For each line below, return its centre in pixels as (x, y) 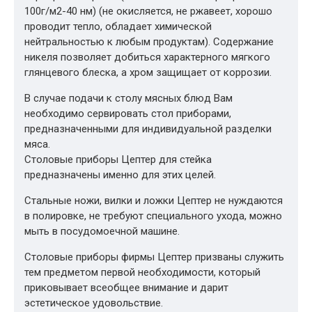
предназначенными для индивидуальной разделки (148, 129)
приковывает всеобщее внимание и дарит (126, 288)
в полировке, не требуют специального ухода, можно (153, 216)
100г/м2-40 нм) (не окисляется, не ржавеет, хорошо (148, 11)
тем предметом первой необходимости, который (142, 272)
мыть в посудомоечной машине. (102, 231)
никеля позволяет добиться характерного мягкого (147, 57)
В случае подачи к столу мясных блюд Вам (128, 98)
